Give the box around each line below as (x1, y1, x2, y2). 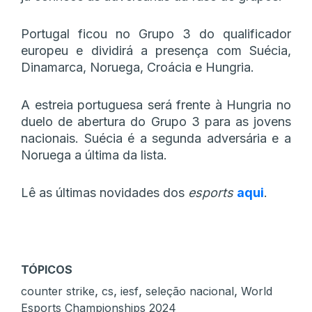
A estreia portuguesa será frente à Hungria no (21, 97, 291, 112)
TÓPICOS (21, 262, 72, 276)
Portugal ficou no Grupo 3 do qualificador (21, 26, 291, 41)
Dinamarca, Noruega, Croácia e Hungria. (21, 59, 254, 75)
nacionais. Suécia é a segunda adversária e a (21, 130, 291, 146)
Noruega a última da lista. (21, 147, 167, 162)
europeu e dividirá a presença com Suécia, (21, 42, 291, 58)
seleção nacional (146, 283, 234, 298)
